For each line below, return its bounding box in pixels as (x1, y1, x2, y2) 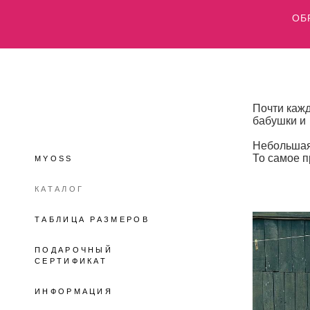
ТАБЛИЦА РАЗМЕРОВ (35, 215, 149, 224)
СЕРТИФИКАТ (35, 257, 108, 265)
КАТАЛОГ (35, 185, 84, 193)
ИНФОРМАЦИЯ (35, 287, 113, 295)
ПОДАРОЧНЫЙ (35, 246, 113, 254)
